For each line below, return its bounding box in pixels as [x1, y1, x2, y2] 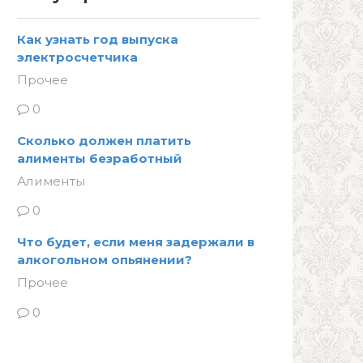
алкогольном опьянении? [17, 252, 192, 268]
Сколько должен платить [17, 133, 191, 149]
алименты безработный [17, 151, 182, 167]
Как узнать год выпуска [17, 32, 178, 47]
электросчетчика [17, 49, 138, 65]
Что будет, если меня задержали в [17, 234, 254, 250]
